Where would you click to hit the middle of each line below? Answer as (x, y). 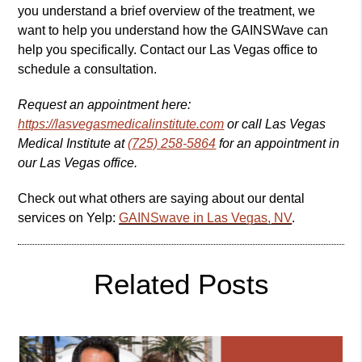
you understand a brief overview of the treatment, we (167, 11)
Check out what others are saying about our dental (162, 199)
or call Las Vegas (275, 124)
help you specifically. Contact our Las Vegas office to (168, 50)
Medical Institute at (73, 144)
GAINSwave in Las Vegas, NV (206, 218)
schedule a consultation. (88, 69)
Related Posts (181, 284)
